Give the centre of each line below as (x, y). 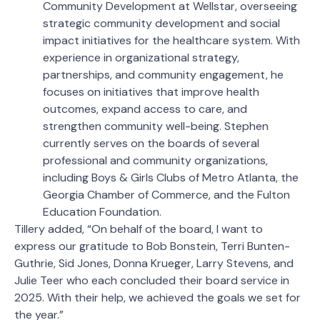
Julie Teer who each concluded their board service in (152, 281)
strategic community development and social (161, 24)
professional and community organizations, (155, 161)
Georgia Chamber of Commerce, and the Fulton (166, 195)
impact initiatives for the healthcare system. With (171, 41)
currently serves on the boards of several (151, 144)
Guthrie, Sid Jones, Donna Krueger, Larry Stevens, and (154, 264)
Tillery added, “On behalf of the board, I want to (139, 229)
